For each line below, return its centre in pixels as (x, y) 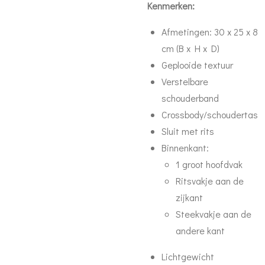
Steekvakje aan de (214, 214)
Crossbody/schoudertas (210, 114)
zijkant (189, 197)
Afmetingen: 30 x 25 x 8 (210, 32)
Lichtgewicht (188, 256)
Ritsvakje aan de (210, 181)
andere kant (200, 230)
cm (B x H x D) (190, 48)
